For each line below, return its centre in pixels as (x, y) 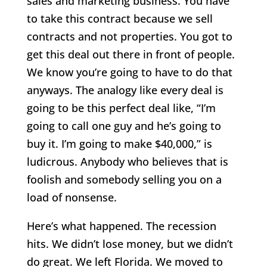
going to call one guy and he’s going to (124, 126)
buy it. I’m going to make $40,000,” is (119, 144)
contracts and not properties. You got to (129, 37)
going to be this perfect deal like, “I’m (121, 108)
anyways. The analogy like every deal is (125, 90)
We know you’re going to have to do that (129, 72)
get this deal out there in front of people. (131, 55)
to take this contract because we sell (119, 19)
